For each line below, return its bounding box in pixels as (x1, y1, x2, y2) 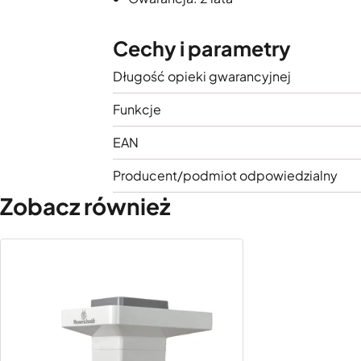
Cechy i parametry (113, 35, 291, 61)
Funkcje (113, 101, 161, 118)
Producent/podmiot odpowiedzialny (113, 167, 338, 184)
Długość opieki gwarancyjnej (113, 68, 291, 85)
